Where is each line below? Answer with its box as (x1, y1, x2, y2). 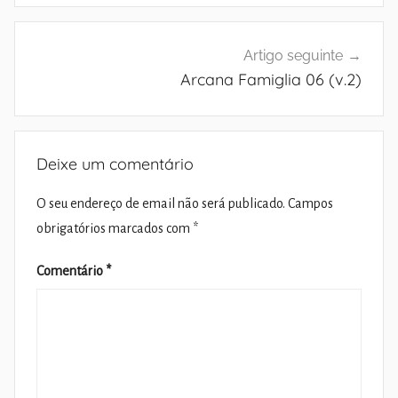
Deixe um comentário (36, 154, 194, 175)
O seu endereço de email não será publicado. (36, 196, 285, 211)
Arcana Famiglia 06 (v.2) (180, 69, 362, 91)
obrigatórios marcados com (36, 221, 193, 236)
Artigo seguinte (243, 47, 343, 65)
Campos (288, 196, 333, 211)
